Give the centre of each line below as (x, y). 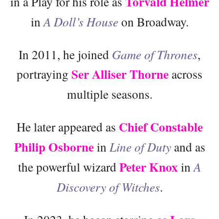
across (186, 74)
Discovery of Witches (108, 186)
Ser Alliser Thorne (120, 74)
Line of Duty (140, 146)
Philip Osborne (54, 147)
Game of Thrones (155, 54)
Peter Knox (149, 167)
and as (188, 146)
